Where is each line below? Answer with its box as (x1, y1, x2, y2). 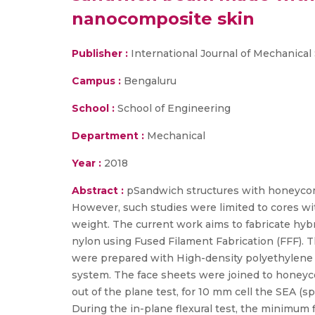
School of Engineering (115, 102, 231, 115)
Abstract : (72, 184, 127, 197)
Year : (72, 157, 101, 169)
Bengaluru (121, 75, 176, 87)
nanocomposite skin (72, 8, 255, 29)
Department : (72, 129, 144, 142)
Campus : (72, 75, 121, 87)
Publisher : (72, 47, 131, 60)
